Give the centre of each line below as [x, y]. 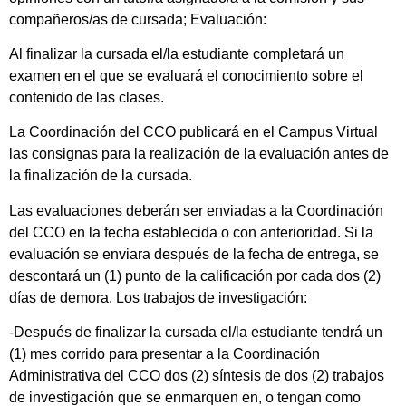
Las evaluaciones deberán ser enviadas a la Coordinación [196, 210]
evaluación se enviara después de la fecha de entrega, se [194, 254]
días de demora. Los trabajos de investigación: [158, 297]
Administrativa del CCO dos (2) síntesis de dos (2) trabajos [197, 376]
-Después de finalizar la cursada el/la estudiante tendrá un [196, 333]
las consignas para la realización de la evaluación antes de [199, 154]
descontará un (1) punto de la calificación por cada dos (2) [195, 275]
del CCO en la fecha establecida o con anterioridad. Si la [191, 232]
